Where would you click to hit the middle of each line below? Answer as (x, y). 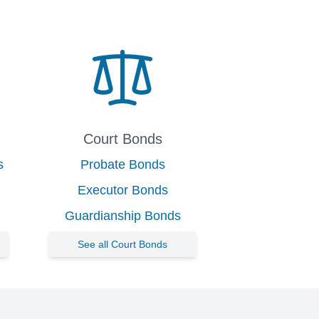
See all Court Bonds (122, 244)
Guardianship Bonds (122, 216)
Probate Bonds (122, 164)
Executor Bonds (122, 190)
